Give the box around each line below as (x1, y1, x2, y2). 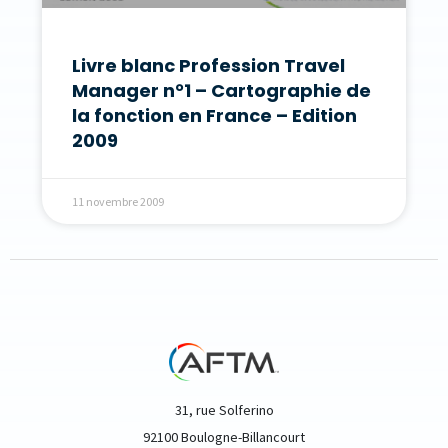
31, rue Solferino (174, 400, 274, 419)
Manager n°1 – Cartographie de (72, 77, 371, 103)
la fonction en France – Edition (72, 102, 357, 128)
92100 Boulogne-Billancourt (143, 427, 305, 446)
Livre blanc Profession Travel (72, 52, 345, 78)
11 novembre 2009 (72, 193, 164, 209)
